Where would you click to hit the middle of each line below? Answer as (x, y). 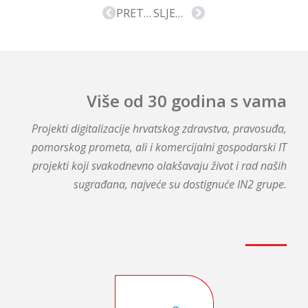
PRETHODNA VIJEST (148, 13)
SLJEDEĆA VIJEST (179, 13)
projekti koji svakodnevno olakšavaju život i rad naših (159, 165)
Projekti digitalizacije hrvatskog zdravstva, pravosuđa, (159, 128)
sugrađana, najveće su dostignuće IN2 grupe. (180, 184)
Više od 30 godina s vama (186, 100)
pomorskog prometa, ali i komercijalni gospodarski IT (159, 147)
